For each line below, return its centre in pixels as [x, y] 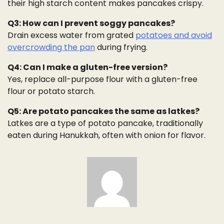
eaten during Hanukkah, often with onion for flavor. [106, 135]
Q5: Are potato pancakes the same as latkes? [103, 111]
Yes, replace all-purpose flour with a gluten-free [102, 79]
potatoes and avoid [174, 35]
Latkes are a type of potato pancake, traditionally [105, 123]
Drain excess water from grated [71, 35]
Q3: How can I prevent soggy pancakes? [91, 23]
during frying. [121, 47]
